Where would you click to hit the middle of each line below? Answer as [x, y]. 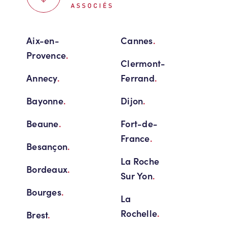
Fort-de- [139, 123]
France [135, 138]
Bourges [44, 192]
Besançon [47, 146]
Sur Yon [137, 176]
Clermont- [143, 63]
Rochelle [139, 213]
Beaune [43, 123]
